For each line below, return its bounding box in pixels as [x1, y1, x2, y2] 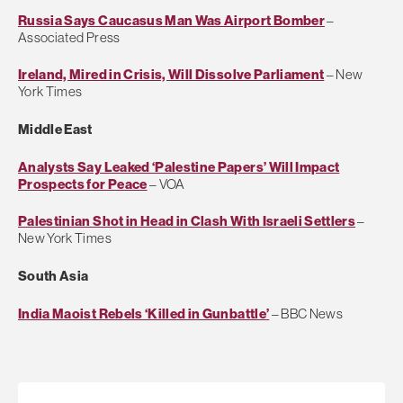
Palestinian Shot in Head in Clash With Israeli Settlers [18, 212, 356, 230]
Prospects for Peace [18, 175, 148, 193]
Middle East [18, 121, 93, 139]
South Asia [18, 267, 89, 285]
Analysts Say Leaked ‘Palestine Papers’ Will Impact [18, 157, 340, 175]
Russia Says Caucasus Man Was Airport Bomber [18, 11, 325, 29]
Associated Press [18, 28, 121, 46]
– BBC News [269, 304, 344, 322]
